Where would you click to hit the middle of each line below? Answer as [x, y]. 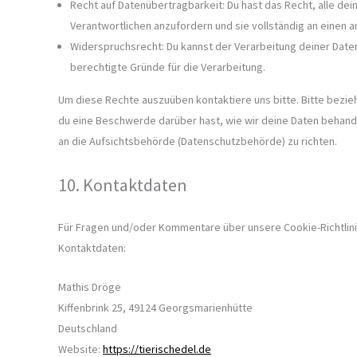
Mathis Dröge [90, 286]
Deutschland [88, 328]
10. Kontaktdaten [123, 185]
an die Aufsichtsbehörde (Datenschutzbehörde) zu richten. [198, 141]
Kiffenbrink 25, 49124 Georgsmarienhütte [155, 307]
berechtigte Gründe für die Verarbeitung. [168, 67]
